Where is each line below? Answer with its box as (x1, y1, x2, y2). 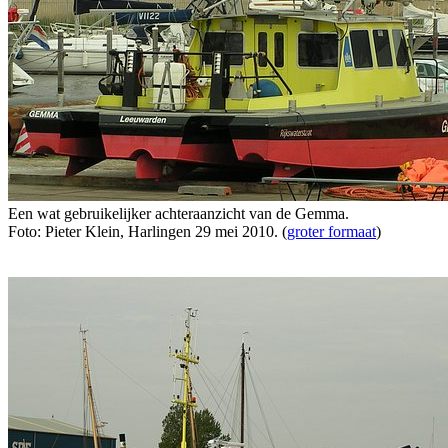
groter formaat (287, 223, 376, 241)
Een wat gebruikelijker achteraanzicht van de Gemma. (8, 205, 349, 223)
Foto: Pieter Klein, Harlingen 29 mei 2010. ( (8, 223, 287, 241)
